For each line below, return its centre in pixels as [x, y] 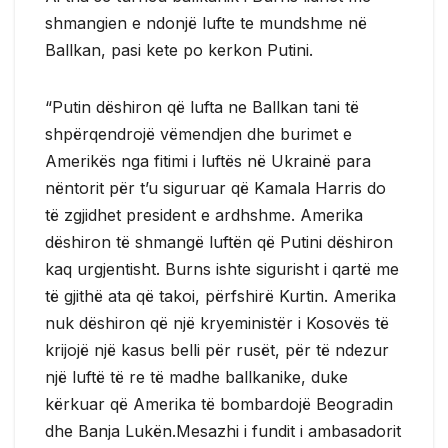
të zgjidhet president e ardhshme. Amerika [204, 214]
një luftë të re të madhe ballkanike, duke [196, 376]
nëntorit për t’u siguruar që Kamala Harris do [215, 187]
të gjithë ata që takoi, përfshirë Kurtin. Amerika [220, 295]
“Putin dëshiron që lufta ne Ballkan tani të [202, 106]
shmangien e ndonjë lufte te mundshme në [206, 22]
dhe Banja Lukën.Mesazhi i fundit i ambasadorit [223, 430]
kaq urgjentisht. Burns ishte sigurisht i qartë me [222, 268]
